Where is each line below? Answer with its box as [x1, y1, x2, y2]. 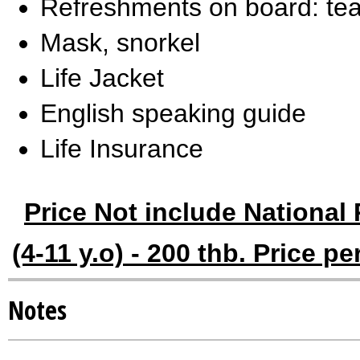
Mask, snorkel [40, 28, 200, 57]
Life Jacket [40, 63, 164, 92]
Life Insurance [40, 134, 203, 163]
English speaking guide [40, 99, 306, 128]
